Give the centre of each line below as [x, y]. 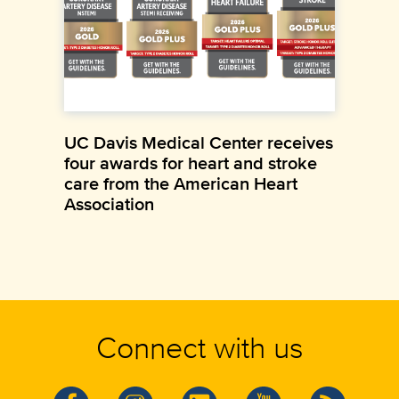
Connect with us [199, 346]
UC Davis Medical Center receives [199, 142]
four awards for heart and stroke [191, 163]
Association [109, 204]
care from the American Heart [181, 183]
